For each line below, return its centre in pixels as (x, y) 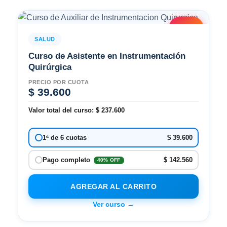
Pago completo (67, 160)
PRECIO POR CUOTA (59, 82)
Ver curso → (113, 204)
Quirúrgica (50, 67)
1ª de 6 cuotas (64, 138)
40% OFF (109, 160)
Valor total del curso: (62, 110)
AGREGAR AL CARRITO (113, 187)
